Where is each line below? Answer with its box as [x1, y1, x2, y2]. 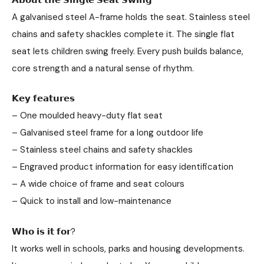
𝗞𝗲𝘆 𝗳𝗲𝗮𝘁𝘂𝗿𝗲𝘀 [12, 93, 75, 104]
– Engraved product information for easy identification [12, 161, 233, 173]
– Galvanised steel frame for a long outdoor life [12, 127, 203, 138]
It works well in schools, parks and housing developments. [12, 242, 245, 255]
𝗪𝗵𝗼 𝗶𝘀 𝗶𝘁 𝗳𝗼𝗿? [12, 225, 75, 237]
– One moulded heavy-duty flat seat [12, 110, 163, 121]
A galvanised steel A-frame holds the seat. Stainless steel [12, 11, 250, 23]
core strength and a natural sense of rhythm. [12, 62, 194, 74]
